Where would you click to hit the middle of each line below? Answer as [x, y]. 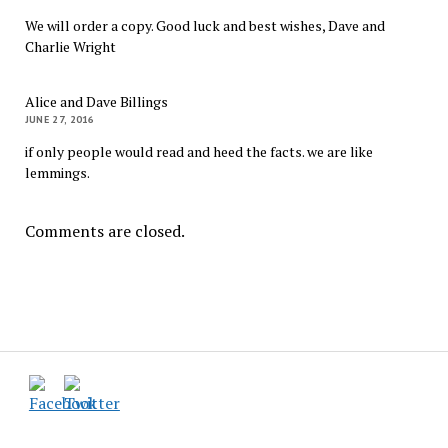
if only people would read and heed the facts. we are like [198, 152]
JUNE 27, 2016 [59, 120]
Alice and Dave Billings [96, 102]
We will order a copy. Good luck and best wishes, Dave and [204, 26]
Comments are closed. [104, 231]
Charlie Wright [70, 47]
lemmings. [57, 173]
